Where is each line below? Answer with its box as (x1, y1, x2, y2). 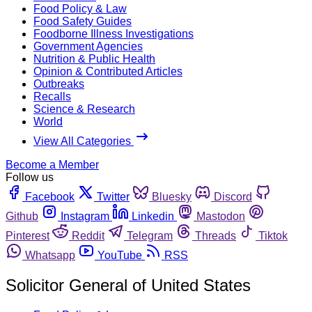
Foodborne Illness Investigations (33, 27, 194, 40)
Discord (214, 190, 252, 203)
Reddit (72, 229, 104, 242)
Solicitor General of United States (6, 275, 251, 295)
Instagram (61, 210, 109, 222)
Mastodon (196, 210, 245, 222)
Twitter (97, 190, 130, 203)
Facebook (25, 190, 75, 203)
